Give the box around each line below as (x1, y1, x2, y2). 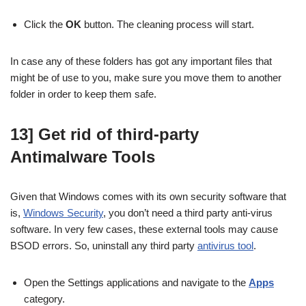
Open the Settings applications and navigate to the (24, 277, 249, 289)
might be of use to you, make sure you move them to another (10, 72, 281, 84)
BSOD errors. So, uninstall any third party (10, 240, 197, 252)
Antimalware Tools (10, 148, 155, 167)
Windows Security (23, 207, 103, 219)
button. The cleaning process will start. (81, 18, 254, 31)
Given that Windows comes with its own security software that (10, 191, 286, 203)
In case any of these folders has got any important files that (10, 55, 272, 68)
